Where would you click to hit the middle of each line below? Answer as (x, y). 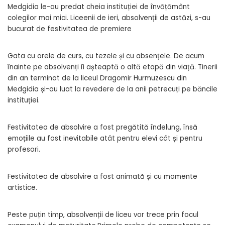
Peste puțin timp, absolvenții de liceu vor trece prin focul (103, 214)
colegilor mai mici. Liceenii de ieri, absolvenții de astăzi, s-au (109, 18)
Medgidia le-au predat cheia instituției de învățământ (99, 7)
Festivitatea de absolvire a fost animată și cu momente (102, 176)
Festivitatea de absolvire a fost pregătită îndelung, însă (102, 127)
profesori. (24, 149)
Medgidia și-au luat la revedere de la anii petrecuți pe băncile (113, 89)
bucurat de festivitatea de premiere (70, 29)
